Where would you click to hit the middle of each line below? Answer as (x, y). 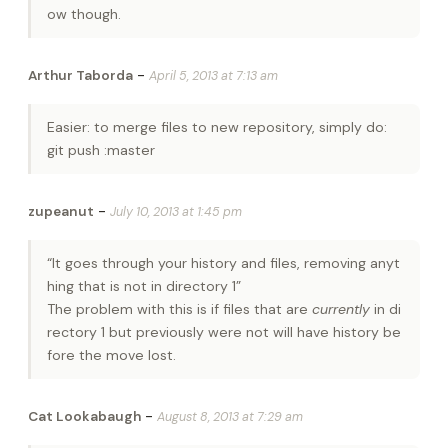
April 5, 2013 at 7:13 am (213, 75)
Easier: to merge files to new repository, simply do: (217, 126)
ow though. (84, 13)
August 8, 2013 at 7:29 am (230, 416)
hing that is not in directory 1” (144, 285)
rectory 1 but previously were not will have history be (224, 331)
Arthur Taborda (80, 75)
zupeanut (61, 211)
